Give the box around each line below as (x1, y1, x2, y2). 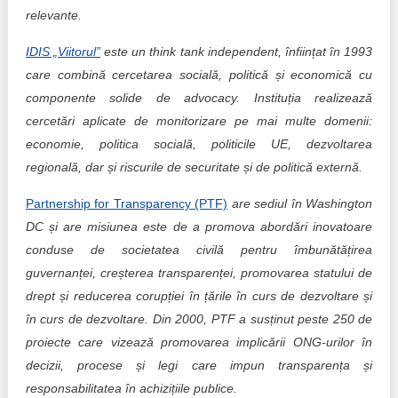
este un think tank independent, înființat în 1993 (100, 44, 373, 59)
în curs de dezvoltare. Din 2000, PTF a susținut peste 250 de (25, 312, 373, 326)
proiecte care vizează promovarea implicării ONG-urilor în (25, 335, 373, 349)
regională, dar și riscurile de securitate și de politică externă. (25, 160, 362, 174)
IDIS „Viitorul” (25, 44, 101, 59)
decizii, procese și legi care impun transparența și (25, 358, 373, 372)
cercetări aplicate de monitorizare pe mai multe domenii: (25, 114, 373, 128)
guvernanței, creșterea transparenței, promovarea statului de (25, 266, 373, 280)
